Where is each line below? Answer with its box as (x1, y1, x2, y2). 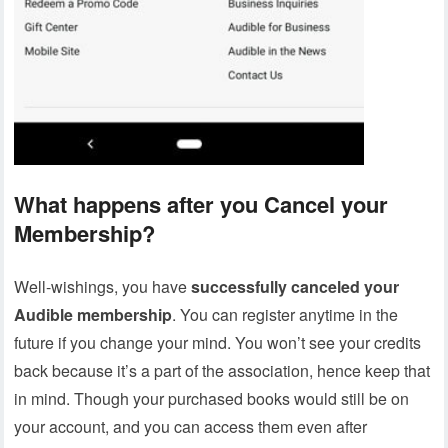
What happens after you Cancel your (14, 188, 389, 221)
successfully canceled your (191, 275, 400, 299)
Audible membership (14, 303, 173, 327)
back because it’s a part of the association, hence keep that (14, 359, 431, 383)
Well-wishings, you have (14, 275, 192, 299)
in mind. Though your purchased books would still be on (14, 387, 410, 411)
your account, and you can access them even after (14, 415, 368, 439)
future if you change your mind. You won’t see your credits (14, 331, 422, 355)
